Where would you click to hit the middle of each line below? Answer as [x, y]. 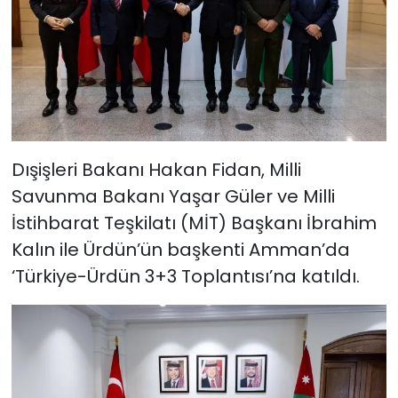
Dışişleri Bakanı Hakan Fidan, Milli [156, 170]
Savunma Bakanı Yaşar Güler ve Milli [173, 197]
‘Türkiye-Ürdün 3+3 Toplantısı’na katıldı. [185, 277]
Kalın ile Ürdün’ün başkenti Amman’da [180, 250]
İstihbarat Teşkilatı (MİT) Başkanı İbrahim [194, 223]
